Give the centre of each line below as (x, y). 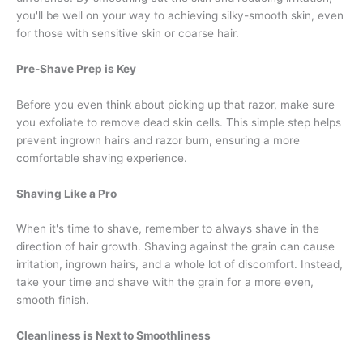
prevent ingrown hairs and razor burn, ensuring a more (158, 140)
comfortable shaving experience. (102, 158)
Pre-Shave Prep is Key (76, 68)
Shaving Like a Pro (66, 193)
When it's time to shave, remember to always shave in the (168, 229)
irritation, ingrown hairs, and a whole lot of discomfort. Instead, (179, 265)
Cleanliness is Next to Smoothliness (113, 336)
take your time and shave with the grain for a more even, (165, 282)
